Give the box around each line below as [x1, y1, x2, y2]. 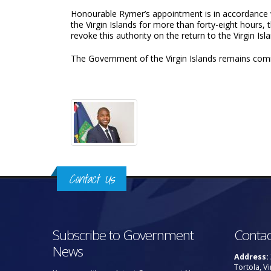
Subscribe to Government [53, 226, 194, 244]
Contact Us [69, 169, 114, 189]
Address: [234, 252, 269, 262]
